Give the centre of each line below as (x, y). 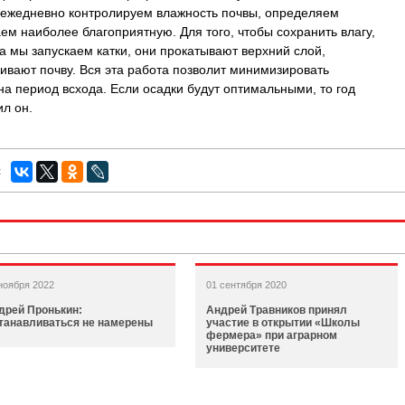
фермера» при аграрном (272, 335)
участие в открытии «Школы (283, 323)
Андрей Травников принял (277, 310)
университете (243, 348)
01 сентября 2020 (246, 285)
